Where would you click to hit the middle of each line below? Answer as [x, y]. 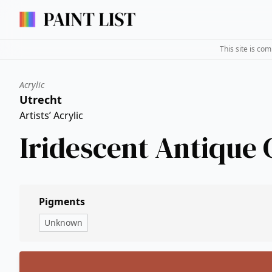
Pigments [62, 202]
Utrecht [41, 100]
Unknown [63, 223]
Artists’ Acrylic [51, 115]
